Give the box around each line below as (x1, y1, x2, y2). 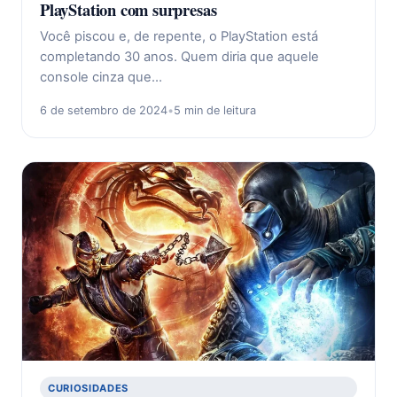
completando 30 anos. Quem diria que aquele (40, 49, 319, 66)
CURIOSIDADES (47, 381, 129, 394)
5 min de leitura (174, 104, 256, 118)
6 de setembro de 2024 (40, 104, 167, 118)
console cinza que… (40, 69, 162, 86)
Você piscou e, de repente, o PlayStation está (40, 28, 318, 45)
